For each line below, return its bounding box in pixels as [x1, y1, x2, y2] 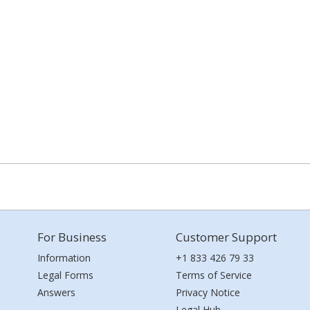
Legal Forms [37, 268, 93, 282]
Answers [37, 286, 75, 299]
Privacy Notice [176, 286, 240, 299]
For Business [37, 229, 107, 245]
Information [37, 251, 91, 264]
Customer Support [176, 229, 277, 245]
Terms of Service [176, 268, 252, 282]
